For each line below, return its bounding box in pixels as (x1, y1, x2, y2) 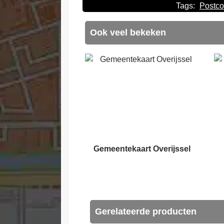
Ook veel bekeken (90, 27, 166, 38)
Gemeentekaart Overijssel (93, 144, 191, 153)
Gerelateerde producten (94, 206, 196, 217)
